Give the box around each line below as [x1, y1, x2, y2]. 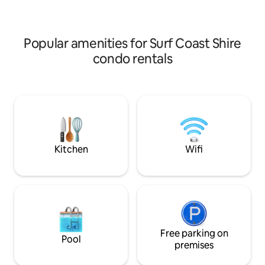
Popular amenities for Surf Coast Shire [24, 34, 241, 52]
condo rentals [92, 50, 173, 67]
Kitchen [54, 143, 88, 156]
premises [174, 238, 214, 251]
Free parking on [160, 227, 228, 240]
